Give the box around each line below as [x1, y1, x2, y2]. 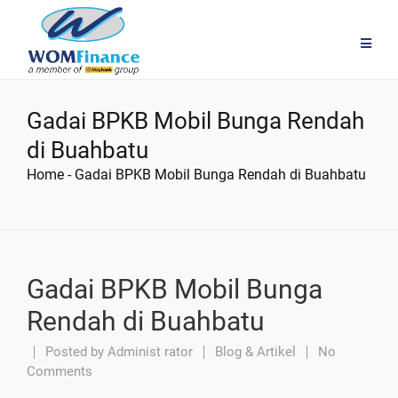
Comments [27, 363, 92, 379]
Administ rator [107, 344, 193, 360]
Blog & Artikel [215, 344, 296, 360]
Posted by [42, 344, 107, 360]
